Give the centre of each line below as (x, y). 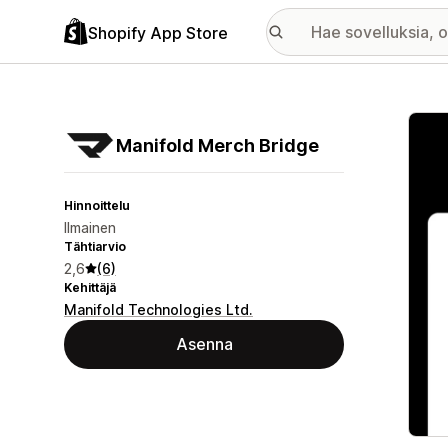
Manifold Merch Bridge (217, 145)
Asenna (204, 344)
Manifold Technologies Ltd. (158, 309)
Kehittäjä (90, 287)
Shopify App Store (158, 32)
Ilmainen (90, 227)
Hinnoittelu (97, 205)
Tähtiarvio (95, 246)
